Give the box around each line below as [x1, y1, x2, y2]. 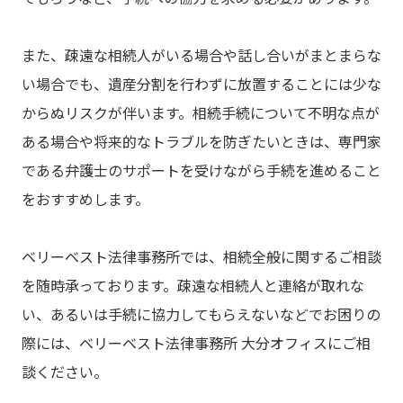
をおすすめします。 [22, 188, 149, 210]
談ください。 [22, 361, 108, 383]
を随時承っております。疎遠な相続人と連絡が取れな [22, 274, 364, 297]
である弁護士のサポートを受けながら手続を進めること [22, 159, 381, 182]
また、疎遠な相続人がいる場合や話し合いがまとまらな [22, 44, 381, 67]
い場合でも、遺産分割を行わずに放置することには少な [22, 73, 381, 95]
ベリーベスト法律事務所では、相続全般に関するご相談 [22, 246, 381, 268]
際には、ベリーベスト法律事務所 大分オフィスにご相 [22, 332, 371, 354]
